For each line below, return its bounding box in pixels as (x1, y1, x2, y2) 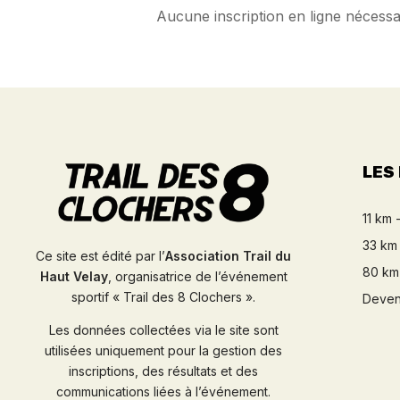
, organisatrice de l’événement (107, 268, 287, 284)
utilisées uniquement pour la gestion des (45, 342, 282, 358)
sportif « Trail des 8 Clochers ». (71, 288, 255, 304)
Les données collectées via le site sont (48, 321, 279, 337)
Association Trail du (165, 247, 291, 263)
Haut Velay (39, 268, 108, 284)
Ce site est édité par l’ (36, 247, 165, 263)
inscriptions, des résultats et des (69, 362, 258, 379)
